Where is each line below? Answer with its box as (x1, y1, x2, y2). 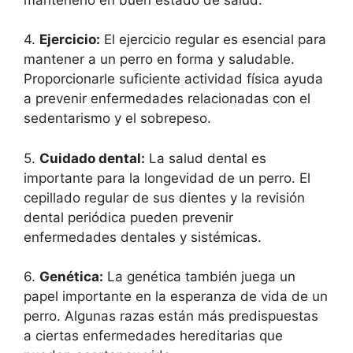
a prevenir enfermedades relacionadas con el (24, 91, 310, 107)
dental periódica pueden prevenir (24, 209, 233, 225)
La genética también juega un (103, 269, 295, 285)
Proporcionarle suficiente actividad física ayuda (24, 71, 323, 87)
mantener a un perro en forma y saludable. (24, 51, 295, 68)
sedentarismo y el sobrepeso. (24, 110, 211, 127)
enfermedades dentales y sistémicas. (24, 229, 262, 245)
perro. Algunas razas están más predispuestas (24, 308, 318, 325)
